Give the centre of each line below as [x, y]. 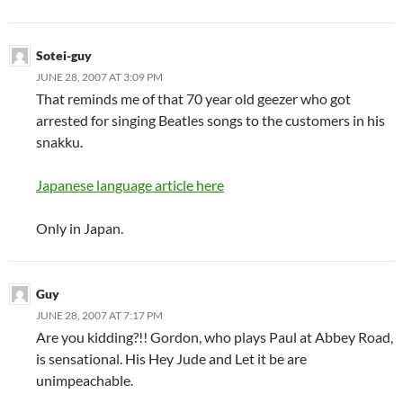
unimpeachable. [85, 380]
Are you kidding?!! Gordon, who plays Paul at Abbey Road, [215, 336]
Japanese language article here [130, 184]
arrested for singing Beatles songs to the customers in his [210, 120]
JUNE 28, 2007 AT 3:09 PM [99, 76]
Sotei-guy [64, 55]
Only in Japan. [80, 228]
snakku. [59, 141]
